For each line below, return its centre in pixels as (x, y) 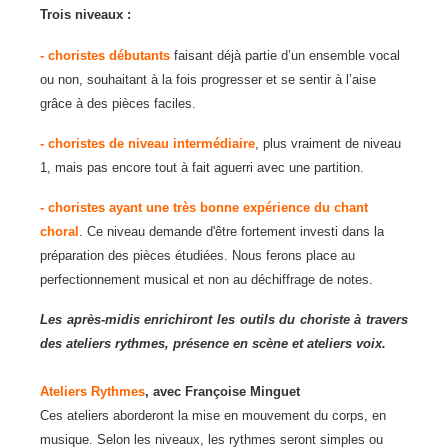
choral (59, 231)
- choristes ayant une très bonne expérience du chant (204, 207)
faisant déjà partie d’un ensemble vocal (285, 55)
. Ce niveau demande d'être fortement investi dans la (231, 231)
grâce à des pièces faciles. (118, 103)
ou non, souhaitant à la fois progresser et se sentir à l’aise (208, 79)
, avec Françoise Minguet (222, 391)
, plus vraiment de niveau (328, 143)
